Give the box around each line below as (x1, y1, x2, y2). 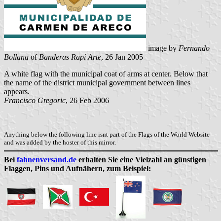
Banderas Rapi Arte (39, 52, 101, 61)
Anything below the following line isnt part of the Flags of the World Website (4, 130, 210, 138)
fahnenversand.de (17, 155, 76, 164)
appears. (4, 87, 30, 96)
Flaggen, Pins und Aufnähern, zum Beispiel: (4, 164, 151, 173)
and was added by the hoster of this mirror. (4, 138, 116, 146)
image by (146, 43, 179, 52)
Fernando (179, 43, 210, 52)
